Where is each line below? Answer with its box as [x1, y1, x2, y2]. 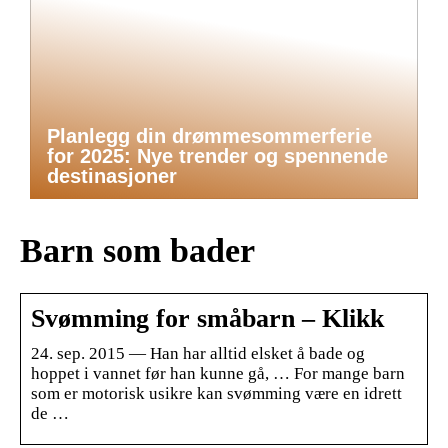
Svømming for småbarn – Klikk [31, 303, 384, 333]
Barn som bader [20, 231, 255, 269]
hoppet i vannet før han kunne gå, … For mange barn [31, 363, 405, 383]
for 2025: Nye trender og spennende [47, 145, 388, 167]
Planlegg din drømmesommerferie [47, 125, 372, 147]
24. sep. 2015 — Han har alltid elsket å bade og [31, 343, 365, 363]
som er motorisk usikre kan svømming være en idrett [31, 383, 402, 403]
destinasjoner [47, 165, 177, 187]
